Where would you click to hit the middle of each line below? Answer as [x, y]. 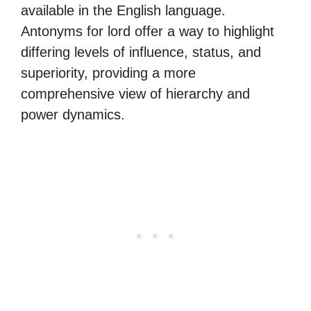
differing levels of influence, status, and [141, 52]
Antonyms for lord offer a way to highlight [148, 31]
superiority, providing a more [108, 73]
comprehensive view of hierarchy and [135, 94]
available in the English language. [123, 10]
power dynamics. [73, 115]
